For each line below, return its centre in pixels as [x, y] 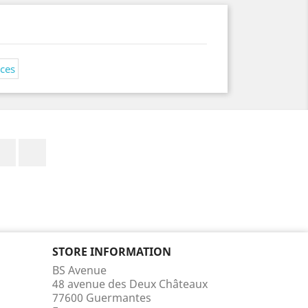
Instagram [73, 145]
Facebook [41, 145]
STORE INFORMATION [112, 251]
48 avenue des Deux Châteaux [130, 284]
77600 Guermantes [102, 297]
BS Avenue [79, 270]
